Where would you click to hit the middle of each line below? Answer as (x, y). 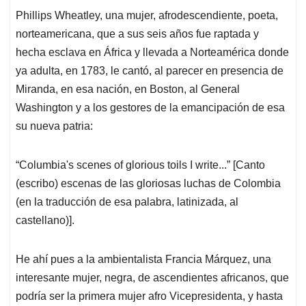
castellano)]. (45, 221)
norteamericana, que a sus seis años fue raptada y (137, 34)
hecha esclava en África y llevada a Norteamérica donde (152, 53)
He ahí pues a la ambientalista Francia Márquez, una (143, 260)
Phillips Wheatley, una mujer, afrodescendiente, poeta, (147, 16)
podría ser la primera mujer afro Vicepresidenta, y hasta (149, 296)
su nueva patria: (54, 126)
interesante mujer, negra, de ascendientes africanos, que (152, 278)
